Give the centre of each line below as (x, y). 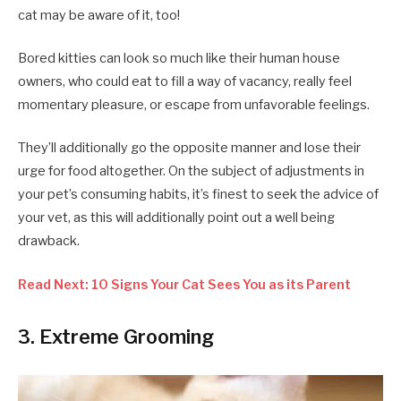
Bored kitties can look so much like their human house (179, 59)
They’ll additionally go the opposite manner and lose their (189, 148)
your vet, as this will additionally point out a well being (176, 218)
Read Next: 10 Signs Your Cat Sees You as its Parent (184, 284)
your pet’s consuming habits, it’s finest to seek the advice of (198, 195)
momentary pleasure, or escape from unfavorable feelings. (195, 105)
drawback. (49, 241)
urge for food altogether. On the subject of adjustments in (191, 171)
